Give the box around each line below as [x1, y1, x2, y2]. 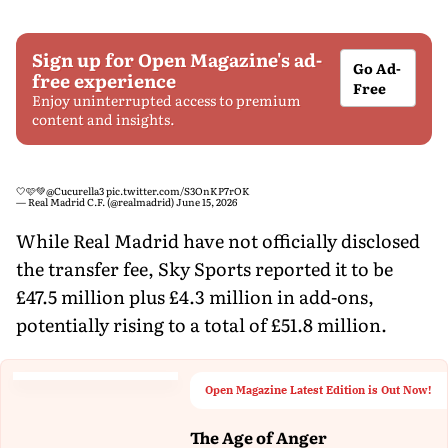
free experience [32, 66, 176, 94]
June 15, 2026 [176, 193, 237, 209]
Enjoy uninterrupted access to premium [32, 89, 301, 110]
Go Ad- [353, 57, 402, 78]
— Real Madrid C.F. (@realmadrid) [16, 193, 176, 209]
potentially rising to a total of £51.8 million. [16, 310, 387, 338]
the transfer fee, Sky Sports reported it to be [16, 254, 393, 282]
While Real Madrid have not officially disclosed [16, 226, 420, 254]
